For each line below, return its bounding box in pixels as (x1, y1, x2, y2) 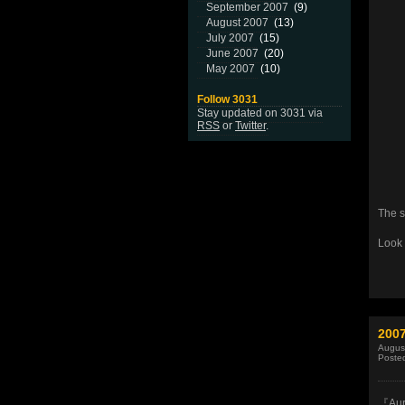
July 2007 (206, 32, 254, 44)
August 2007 (206, 16, 268, 29)
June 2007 (206, 47, 259, 60)
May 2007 (206, 62, 255, 75)
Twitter (235, 119, 266, 132)
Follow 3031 (197, 93, 258, 106)
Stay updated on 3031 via (197, 107, 323, 119)
